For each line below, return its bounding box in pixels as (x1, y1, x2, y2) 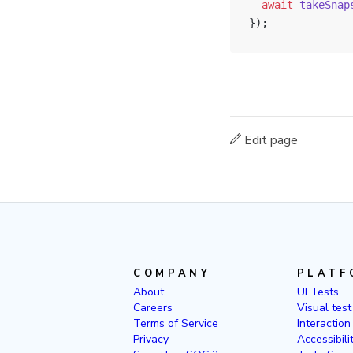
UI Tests (296, 284, 339, 299)
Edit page (241, 132, 298, 149)
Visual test (296, 300, 351, 315)
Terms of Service (133, 316, 219, 331)
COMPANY (133, 266, 211, 281)
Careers (133, 300, 173, 315)
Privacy (133, 332, 169, 347)
